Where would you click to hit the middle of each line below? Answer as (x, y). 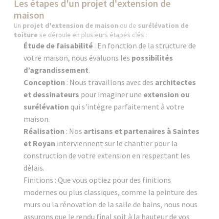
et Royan (40, 143)
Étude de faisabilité (58, 45)
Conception (44, 82)
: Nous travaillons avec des (110, 82)
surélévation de (164, 25)
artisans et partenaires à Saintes (142, 131)
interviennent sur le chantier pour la (117, 143)
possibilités (153, 57)
